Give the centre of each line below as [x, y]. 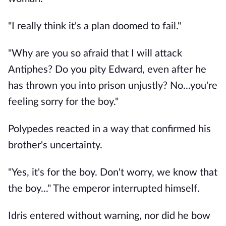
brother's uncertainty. [55, 145]
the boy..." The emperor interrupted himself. [104, 189]
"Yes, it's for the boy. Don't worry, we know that [113, 173]
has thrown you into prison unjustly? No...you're [113, 86]
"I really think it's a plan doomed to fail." [95, 26]
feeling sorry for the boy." [63, 102]
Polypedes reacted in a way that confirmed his [109, 129]
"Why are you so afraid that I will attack [95, 53]
